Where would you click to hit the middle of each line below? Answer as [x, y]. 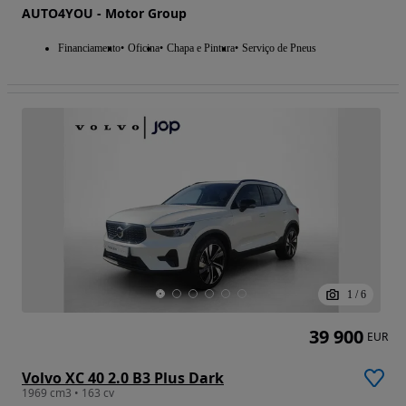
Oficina [144, 48]
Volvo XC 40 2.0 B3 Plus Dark [123, 378]
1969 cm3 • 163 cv [68, 393]
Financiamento [89, 48]
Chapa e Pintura [201, 48]
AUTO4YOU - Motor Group [104, 13]
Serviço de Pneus [279, 48]
